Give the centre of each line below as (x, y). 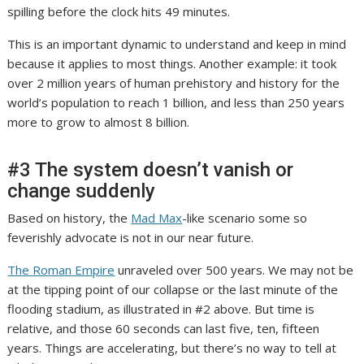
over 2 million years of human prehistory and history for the (174, 83)
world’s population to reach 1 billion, (108, 103)
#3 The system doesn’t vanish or (151, 170)
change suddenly (82, 191)
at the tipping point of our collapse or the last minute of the (173, 290)
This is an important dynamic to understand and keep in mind (177, 44)
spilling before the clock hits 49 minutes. (119, 12)
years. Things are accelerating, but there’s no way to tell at (172, 348)
